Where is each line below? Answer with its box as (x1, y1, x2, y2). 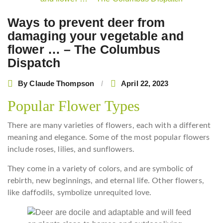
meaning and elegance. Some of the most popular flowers (7, 133, 210, 141)
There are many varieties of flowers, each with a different (7, 121, 211, 129)
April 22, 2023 (121, 79, 169, 88)
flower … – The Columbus (7, 42, 161, 56)
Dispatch (7, 56, 60, 70)
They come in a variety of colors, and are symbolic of (7, 165, 194, 173)
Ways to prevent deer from (7, 15, 165, 29)
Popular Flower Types (7, 98, 140, 114)
